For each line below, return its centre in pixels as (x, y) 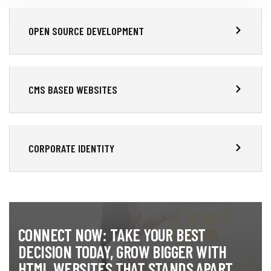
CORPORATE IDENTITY (71, 148)
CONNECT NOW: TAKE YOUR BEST (112, 234)
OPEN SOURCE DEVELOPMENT (86, 31)
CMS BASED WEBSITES (73, 89)
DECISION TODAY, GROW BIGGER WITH (122, 251)
